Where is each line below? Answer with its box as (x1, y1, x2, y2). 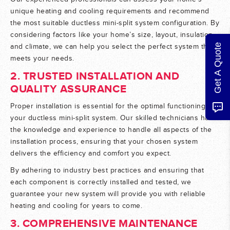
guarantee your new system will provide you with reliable (10, 190, 205, 198)
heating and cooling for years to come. (10, 202, 142, 210)
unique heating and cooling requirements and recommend (10, 8, 209, 15)
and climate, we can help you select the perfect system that (10, 43, 214, 51)
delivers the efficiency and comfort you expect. (10, 150, 171, 158)
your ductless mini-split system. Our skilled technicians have (10, 114, 217, 122)
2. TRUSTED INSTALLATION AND (10, 70, 180, 83)
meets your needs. (10, 55, 74, 63)
